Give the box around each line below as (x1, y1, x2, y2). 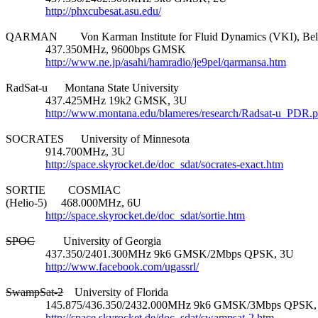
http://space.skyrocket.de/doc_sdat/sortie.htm (45, 209, 245, 221)
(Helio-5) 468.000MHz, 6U (6, 196, 141, 209)
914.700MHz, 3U (6, 145, 126, 158)
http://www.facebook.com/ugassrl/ (45, 260, 199, 273)
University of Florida (63, 285, 168, 298)
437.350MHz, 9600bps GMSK (6, 43, 186, 55)
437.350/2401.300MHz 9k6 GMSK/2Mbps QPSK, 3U (6, 247, 294, 260)
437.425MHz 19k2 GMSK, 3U (6, 94, 187, 106)
